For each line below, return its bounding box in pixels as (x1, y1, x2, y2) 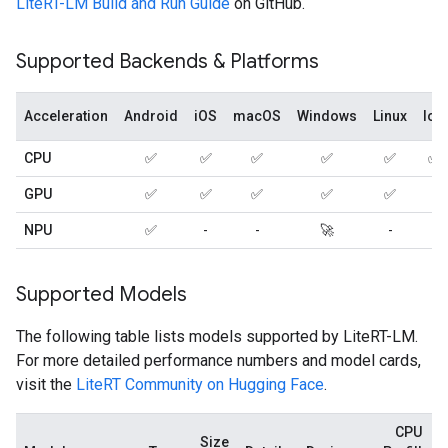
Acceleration (24, 108, 108, 124)
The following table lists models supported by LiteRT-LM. (16, 327, 418, 346)
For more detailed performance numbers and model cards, (16, 351, 421, 370)
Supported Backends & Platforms (16, 49, 319, 74)
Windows (297, 108, 357, 124)
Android (124, 108, 178, 124)
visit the (16, 375, 76, 394)
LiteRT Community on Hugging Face (76, 375, 324, 394)
